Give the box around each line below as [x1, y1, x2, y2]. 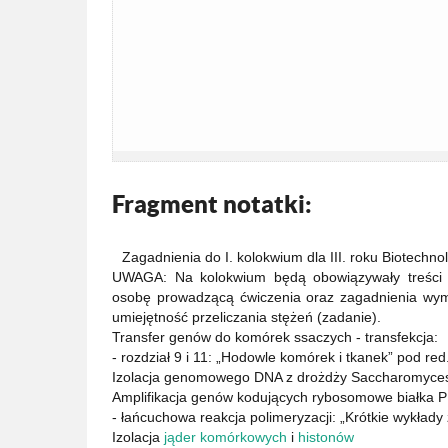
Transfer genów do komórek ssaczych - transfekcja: [112, 329, 438, 346]
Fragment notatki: [112, 190, 312, 219]
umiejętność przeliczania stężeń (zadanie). [112, 309, 381, 326]
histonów [298, 429, 354, 446]
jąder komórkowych [164, 429, 287, 446]
